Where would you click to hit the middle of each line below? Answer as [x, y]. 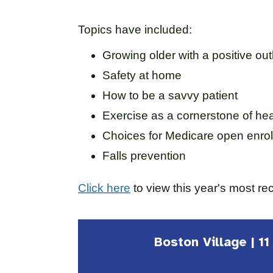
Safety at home [142, 76]
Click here [104, 188]
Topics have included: [135, 30]
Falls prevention [144, 156]
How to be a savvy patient [170, 96]
